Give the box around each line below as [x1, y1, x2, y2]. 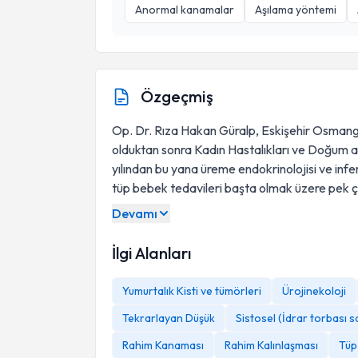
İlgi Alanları [112, 243, 191, 263]
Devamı [112, 205, 157, 221]
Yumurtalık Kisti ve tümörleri [122, 284, 261, 298]
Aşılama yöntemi [255, 2, 336, 17]
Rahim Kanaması [122, 338, 204, 352]
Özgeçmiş [141, 86, 213, 106]
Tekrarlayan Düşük [122, 311, 215, 325]
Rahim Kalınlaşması [225, 338, 318, 352]
